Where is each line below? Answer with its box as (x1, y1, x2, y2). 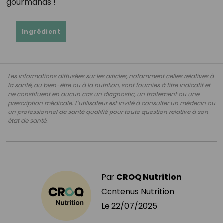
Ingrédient (22, 27, 60, 36)
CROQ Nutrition (116, 171, 182, 183)
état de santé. (8, 116, 48, 125)
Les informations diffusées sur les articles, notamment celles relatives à (8, 71, 214, 80)
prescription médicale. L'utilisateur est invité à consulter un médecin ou (8, 98, 215, 107)
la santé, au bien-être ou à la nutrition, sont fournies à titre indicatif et (8, 80, 210, 89)
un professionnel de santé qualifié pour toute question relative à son (8, 107, 208, 116)
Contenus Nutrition (101, 185, 174, 197)
